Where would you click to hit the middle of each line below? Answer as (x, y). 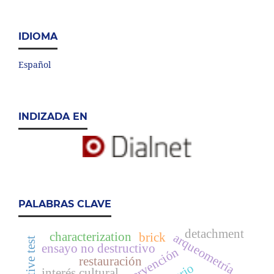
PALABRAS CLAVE (65, 204)
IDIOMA (38, 36)
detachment (215, 234)
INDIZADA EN (53, 116)
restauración (110, 261)
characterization (90, 237)
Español (35, 64)
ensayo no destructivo (98, 249)
